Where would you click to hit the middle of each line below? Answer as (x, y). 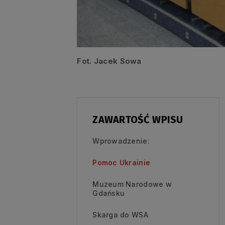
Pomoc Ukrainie (122, 162)
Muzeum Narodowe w (132, 184)
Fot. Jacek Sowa (109, 61)
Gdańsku (109, 193)
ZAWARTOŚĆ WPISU (138, 119)
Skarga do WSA (120, 214)
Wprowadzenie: (121, 141)
